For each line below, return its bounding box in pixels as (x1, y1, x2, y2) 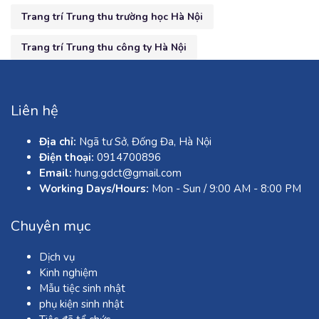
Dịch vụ (39, 249, 75, 264)
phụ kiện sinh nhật (39, 296, 124, 311)
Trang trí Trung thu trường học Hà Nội (21, 9, 203, 23)
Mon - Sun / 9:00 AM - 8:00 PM (149, 181, 301, 196)
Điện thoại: (39, 150, 94, 164)
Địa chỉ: (39, 134, 76, 149)
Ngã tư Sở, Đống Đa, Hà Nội (76, 134, 211, 149)
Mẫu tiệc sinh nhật (39, 281, 125, 296)
